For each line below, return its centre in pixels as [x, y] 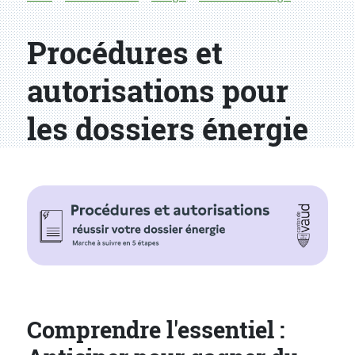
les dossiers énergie [168, 129]
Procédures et [125, 53]
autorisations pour [158, 91]
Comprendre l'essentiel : [156, 330]
